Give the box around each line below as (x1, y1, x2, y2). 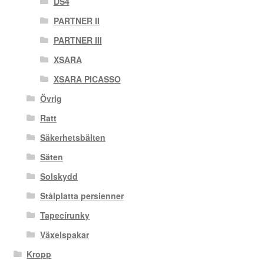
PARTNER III (53, 34, 102, 47)
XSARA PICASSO (53, 73, 121, 85)
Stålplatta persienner (39, 190, 124, 202)
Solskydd (39, 170, 78, 183)
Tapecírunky (39, 209, 90, 222)
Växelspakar (39, 229, 89, 241)
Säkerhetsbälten (39, 131, 105, 144)
